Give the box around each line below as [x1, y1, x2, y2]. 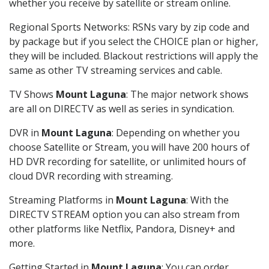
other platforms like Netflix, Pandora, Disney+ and [9, 222, 235, 236]
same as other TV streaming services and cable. [9, 64, 222, 77]
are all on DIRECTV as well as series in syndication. [9, 102, 234, 116]
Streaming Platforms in [9, 193, 116, 207]
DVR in [9, 126, 41, 140]
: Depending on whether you [112, 126, 240, 140]
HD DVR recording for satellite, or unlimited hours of [9, 155, 246, 169]
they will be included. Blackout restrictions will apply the [9, 49, 258, 63]
